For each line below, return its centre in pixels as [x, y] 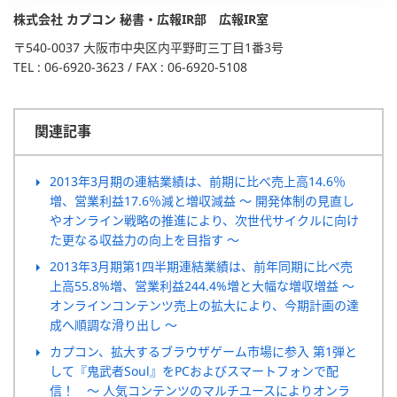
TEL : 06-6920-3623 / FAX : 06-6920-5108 [130, 66]
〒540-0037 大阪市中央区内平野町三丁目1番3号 [148, 47]
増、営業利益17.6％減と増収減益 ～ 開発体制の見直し [202, 200]
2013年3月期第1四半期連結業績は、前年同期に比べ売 [201, 266]
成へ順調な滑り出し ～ [113, 324]
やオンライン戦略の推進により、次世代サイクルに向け [204, 220]
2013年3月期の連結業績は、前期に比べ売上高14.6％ [198, 181]
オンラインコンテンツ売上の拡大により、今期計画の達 [204, 305]
